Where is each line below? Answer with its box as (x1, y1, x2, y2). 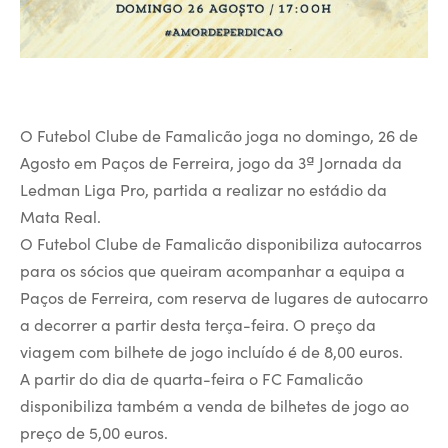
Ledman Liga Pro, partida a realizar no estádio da (20, 178, 387, 201)
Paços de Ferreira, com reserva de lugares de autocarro (20, 286, 428, 309)
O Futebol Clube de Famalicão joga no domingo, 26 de (20, 124, 418, 147)
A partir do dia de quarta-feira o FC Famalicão (20, 367, 363, 390)
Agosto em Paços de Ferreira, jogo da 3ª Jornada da (20, 151, 402, 174)
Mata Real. (20, 205, 101, 228)
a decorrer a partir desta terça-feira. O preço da (20, 313, 376, 336)
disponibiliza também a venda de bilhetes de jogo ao (20, 394, 409, 417)
